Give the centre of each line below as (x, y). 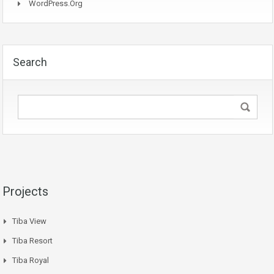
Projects (25, 192)
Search (30, 62)
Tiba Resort (32, 241)
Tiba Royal (31, 261)
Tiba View (29, 221)
